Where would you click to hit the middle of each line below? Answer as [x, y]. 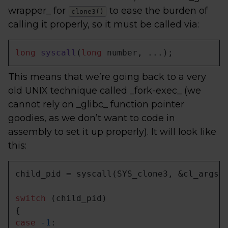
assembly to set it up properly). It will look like [112, 132]
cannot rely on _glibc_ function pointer [96, 104]
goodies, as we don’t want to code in [92, 118]
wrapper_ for [38, 11]
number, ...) [135, 53]
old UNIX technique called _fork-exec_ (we [105, 91]
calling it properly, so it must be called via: [104, 24]
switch [31, 198]
